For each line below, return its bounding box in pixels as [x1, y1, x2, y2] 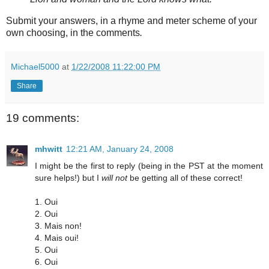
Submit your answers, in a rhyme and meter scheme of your [6, 15, 257, 26]
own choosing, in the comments [6, 27, 140, 38]
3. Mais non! [35, 221, 82, 231]
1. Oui [35, 197, 58, 207]
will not [101, 173, 127, 183]
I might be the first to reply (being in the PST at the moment [35, 161, 263, 171]
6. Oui [35, 257, 58, 267]
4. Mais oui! [35, 233, 79, 243]
